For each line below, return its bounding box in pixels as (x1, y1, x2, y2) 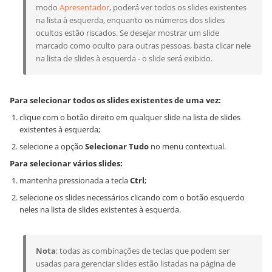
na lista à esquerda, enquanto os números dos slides (36, 15, 225, 26)
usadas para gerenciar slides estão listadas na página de (36, 258, 236, 270)
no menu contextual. (149, 141, 226, 152)
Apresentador (59, 2, 109, 13)
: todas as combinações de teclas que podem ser (56, 245, 229, 257)
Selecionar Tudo (85, 141, 149, 152)
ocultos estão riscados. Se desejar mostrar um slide (36, 27, 219, 39)
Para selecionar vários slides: (10, 158, 123, 169)
